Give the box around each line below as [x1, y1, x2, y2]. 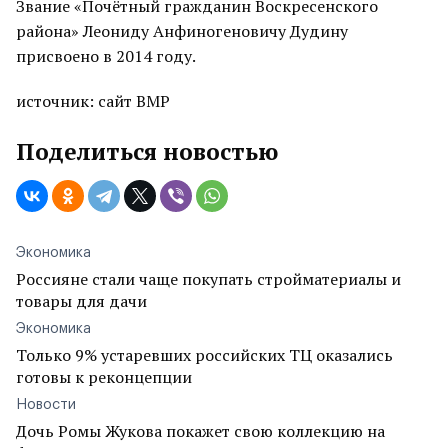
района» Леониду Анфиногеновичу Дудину [16, 20, 348, 42]
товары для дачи [16, 290, 147, 312]
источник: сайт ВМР [16, 90, 170, 112]
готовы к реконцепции [16, 366, 192, 388]
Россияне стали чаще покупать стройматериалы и [16, 268, 401, 290]
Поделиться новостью [16, 136, 278, 167]
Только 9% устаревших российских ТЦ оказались [16, 344, 393, 366]
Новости [16, 398, 76, 412]
